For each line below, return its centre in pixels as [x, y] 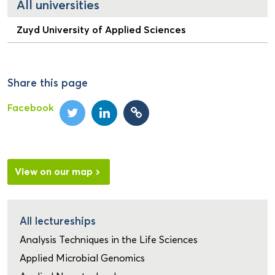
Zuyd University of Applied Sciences [101, 30]
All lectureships [58, 221]
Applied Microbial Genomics [82, 258]
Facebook [30, 108]
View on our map [54, 172]
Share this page [48, 83]
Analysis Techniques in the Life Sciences [109, 240]
